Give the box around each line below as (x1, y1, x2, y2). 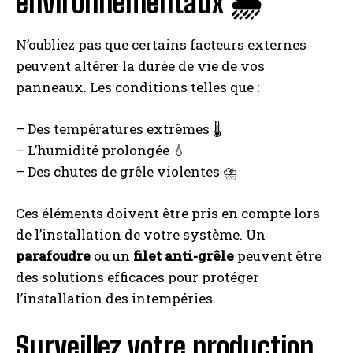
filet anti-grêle (133, 247, 234, 266)
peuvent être (234, 247, 321, 266)
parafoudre (16, 247, 91, 266)
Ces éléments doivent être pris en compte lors (16, 204, 320, 223)
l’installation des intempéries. (16, 289, 216, 308)
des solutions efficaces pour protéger (16, 268, 259, 287)
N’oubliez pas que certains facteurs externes (16, 35, 307, 54)
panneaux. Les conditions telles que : (16, 78, 259, 97)
